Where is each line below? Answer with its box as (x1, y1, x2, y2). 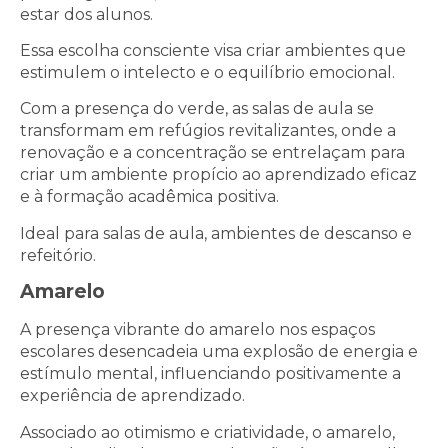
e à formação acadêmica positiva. (20, 187, 279, 207)
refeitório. (20, 245, 96, 265)
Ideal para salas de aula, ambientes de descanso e (20, 223, 412, 243)
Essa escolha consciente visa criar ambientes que (20, 41, 406, 61)
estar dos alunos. (20, 4, 157, 24)
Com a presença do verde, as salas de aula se (20, 99, 374, 119)
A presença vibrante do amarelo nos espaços (20, 320, 375, 340)
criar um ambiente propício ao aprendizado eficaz (20, 165, 417, 185)
